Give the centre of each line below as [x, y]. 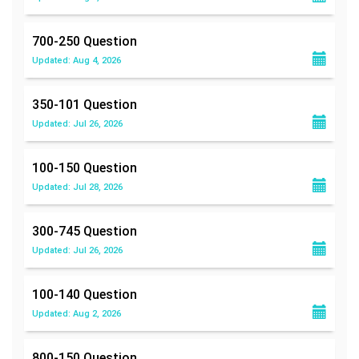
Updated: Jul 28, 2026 [77, 187]
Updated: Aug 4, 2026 [77, 60]
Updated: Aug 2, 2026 [77, 313]
